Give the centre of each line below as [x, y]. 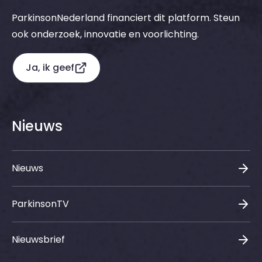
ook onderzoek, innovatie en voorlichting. [105, 34]
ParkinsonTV [40, 204]
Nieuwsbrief [38, 239]
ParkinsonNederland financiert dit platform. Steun [126, 18]
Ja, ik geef [50, 68]
